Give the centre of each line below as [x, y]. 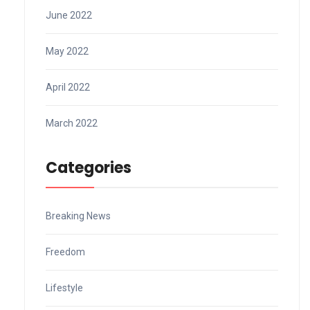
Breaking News [78, 216]
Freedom [65, 252]
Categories [89, 167]
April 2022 [68, 87]
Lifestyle [64, 288]
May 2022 [67, 51]
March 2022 [72, 123]
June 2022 [69, 15]
